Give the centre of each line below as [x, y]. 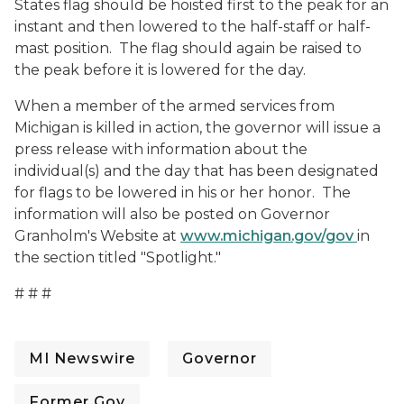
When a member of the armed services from [174, 106]
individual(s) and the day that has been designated [197, 171]
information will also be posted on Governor [172, 214]
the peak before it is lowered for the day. [160, 70]
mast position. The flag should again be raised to [188, 48]
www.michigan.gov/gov [269, 236]
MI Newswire [82, 358]
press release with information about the [161, 149]
